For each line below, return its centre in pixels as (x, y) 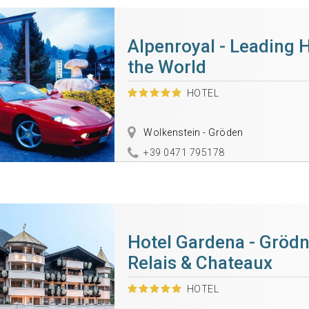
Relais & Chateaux (200, 263)
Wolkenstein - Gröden (192, 132)
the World (167, 67)
